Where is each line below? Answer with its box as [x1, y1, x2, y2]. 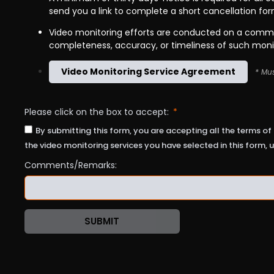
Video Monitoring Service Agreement [61, 65, 235, 78]
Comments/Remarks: [24, 158, 117, 171]
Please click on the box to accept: [24, 105, 171, 118]
